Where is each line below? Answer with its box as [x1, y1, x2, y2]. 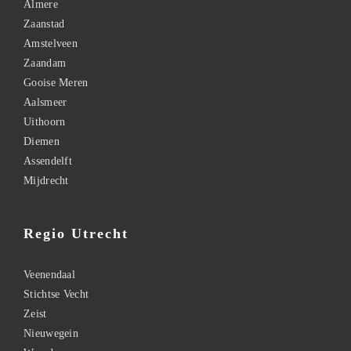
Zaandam [24, 56, 67, 69]
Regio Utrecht [24, 225, 128, 241]
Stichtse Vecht [24, 288, 89, 300]
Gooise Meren [24, 76, 89, 89]
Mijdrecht [24, 174, 69, 186]
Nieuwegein [24, 327, 78, 339]
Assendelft [24, 154, 72, 167]
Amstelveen [24, 37, 78, 49]
